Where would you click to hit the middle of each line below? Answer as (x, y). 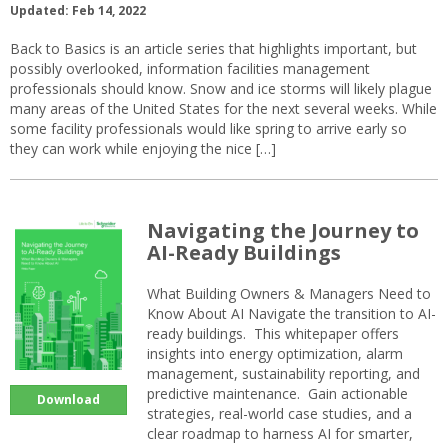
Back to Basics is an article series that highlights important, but (213, 49)
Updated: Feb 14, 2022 (78, 11)
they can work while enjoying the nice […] (143, 149)
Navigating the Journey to (283, 231)
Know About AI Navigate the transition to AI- (291, 314)
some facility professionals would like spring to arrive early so (208, 129)
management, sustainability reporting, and (283, 374)
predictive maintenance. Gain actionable (277, 394)
